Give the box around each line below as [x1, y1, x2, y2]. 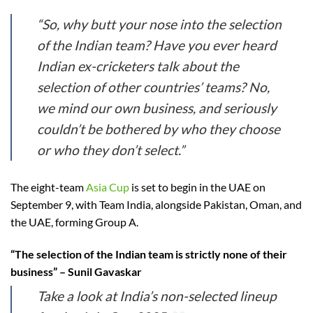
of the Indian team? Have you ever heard [37, 37, 277, 54]
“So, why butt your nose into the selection [37, 16, 282, 33]
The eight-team [10, 180, 86, 194]
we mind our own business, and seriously [37, 100, 277, 117]
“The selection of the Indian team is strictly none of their [10, 247, 287, 261]
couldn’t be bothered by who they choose [37, 121, 280, 138]
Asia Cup [86, 180, 129, 194]
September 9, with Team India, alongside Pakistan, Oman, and [10, 198, 302, 212]
